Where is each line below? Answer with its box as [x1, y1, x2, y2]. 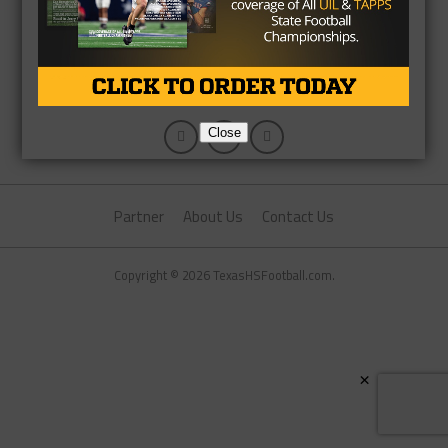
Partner [114, 205, 164, 228]
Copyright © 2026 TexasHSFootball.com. [113, 265, 335, 285]
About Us [183, 205, 243, 228]
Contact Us [262, 205, 334, 228]
